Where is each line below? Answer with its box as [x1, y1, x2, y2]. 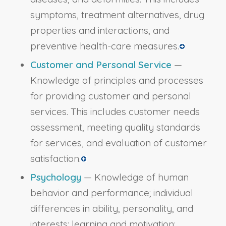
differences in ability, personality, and [30, 202, 193, 214]
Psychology [30, 171, 81, 183]
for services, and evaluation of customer [30, 136, 207, 149]
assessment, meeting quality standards [30, 121, 200, 133]
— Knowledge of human [81, 171, 189, 183]
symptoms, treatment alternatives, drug [30, 8, 204, 21]
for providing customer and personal [30, 89, 191, 102]
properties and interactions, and [30, 24, 169, 36]
